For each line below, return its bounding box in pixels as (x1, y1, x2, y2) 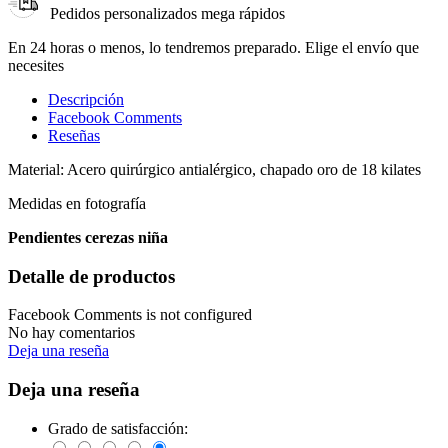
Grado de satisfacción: (48, 419, 188, 437)
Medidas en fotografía (8, 194, 146, 212)
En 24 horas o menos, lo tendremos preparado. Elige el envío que (8, 38, 419, 56)
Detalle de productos (8, 265, 175, 287)
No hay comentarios (8, 324, 135, 342)
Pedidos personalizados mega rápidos (50, 4, 285, 22)
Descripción (48, 90, 124, 108)
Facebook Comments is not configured (8, 306, 252, 324)
